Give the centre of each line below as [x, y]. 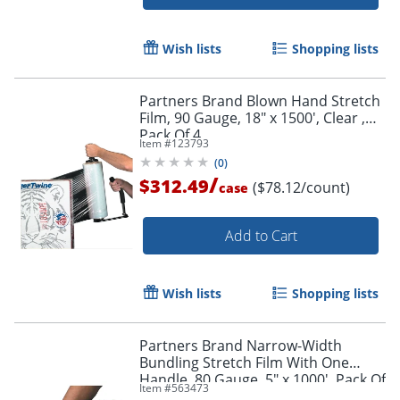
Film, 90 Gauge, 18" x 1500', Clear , [252, 117]
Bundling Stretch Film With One [244, 362]
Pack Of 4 [170, 134]
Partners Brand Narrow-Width [241, 345]
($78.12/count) [301, 187]
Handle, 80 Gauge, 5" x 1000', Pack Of [262, 379]
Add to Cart [261, 235]
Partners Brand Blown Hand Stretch [260, 100]
